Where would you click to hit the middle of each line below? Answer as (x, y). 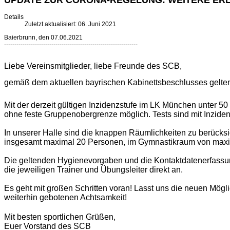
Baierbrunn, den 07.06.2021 (43, 38)
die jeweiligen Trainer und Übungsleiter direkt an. (93, 170)
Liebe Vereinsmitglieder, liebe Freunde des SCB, (93, 66)
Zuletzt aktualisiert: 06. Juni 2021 (70, 24)
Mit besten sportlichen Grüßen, (60, 217)
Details (14, 17)
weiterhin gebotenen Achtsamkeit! (65, 198)
